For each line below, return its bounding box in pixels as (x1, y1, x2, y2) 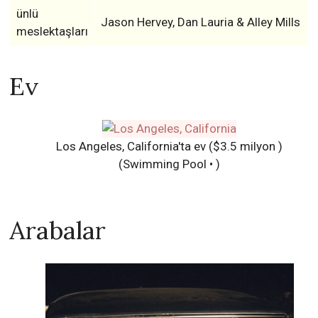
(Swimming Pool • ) (119, 157, 221, 172)
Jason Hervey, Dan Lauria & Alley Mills (100, 15, 300, 29)
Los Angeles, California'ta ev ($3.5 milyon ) (56, 139, 283, 154)
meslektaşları (16, 24, 88, 38)
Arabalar (9, 214, 106, 247)
